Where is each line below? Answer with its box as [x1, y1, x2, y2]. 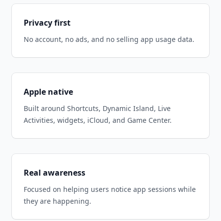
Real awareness [24, 167, 85, 178]
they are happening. [24, 196, 91, 206]
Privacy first [24, 17, 71, 28]
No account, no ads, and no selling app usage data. [24, 35, 194, 44]
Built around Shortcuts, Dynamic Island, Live [24, 104, 171, 113]
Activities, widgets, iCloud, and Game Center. [24, 115, 172, 125]
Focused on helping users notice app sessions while [24, 184, 196, 194]
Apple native [24, 86, 73, 97]
